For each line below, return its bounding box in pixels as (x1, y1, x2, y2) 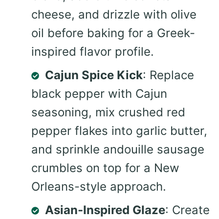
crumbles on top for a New (31, 160, 179, 175)
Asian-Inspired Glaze (45, 202, 165, 217)
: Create (165, 202, 210, 217)
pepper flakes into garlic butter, (31, 123, 207, 138)
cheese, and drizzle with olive (31, 7, 197, 22)
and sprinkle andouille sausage (31, 142, 204, 156)
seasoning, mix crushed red (31, 105, 185, 119)
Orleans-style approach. (31, 179, 166, 194)
